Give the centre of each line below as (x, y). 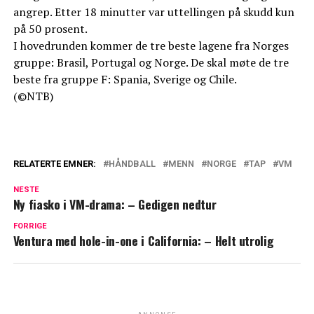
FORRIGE (30, 226)
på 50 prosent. (50, 29)
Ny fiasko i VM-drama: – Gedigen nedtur (115, 204)
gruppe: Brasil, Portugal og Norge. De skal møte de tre (151, 63)
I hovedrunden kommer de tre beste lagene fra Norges (151, 46)
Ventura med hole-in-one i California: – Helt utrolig (143, 241)
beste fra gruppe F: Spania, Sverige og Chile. (125, 80)
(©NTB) (33, 96)
